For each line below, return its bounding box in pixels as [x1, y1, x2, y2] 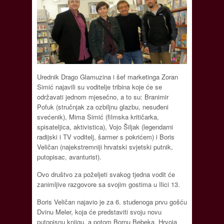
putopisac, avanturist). [37, 151, 101, 161]
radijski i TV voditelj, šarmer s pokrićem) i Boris [37, 131, 174, 141]
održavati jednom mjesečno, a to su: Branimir [37, 91, 168, 101]
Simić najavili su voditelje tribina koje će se [37, 81, 162, 91]
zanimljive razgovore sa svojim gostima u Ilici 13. [37, 179, 180, 189]
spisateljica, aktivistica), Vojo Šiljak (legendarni [37, 121, 173, 131]
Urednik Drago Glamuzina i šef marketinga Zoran [37, 71, 178, 81]
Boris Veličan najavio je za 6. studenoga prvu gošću [37, 196, 187, 206]
